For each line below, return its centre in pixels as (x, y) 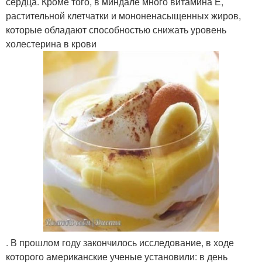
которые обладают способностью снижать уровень (116, 30)
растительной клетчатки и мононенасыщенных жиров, (123, 15)
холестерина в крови (51, 44)
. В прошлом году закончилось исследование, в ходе (120, 242)
